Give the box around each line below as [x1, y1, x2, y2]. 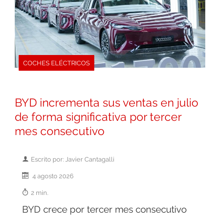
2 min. [31, 189, 48, 197]
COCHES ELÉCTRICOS [23, 59, 90, 67]
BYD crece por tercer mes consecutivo [22, 204, 187, 215]
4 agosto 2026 [31, 172, 74, 180]
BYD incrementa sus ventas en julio [15, 96, 198, 110]
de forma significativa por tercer [15, 110, 181, 124]
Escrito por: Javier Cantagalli [31, 155, 114, 164]
